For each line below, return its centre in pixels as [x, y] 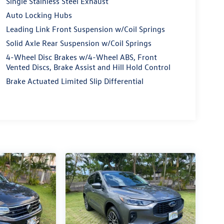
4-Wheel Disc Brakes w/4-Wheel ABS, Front [81, 57]
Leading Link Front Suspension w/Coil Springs [85, 29]
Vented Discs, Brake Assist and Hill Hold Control [88, 67]
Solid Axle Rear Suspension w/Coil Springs [78, 43]
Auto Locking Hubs [39, 15]
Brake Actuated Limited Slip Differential [74, 81]
